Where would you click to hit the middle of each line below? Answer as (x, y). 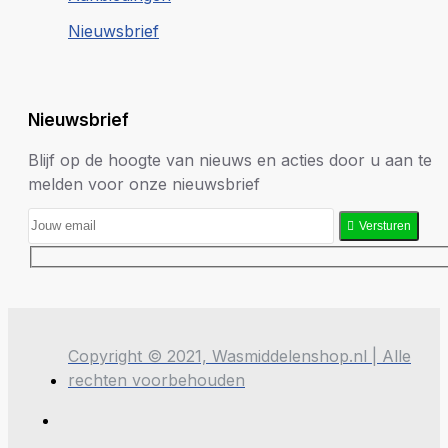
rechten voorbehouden (156, 380)
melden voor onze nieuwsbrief (144, 183)
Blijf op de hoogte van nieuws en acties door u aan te (230, 159)
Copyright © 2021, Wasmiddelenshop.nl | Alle (239, 356)
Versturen (385, 226)
